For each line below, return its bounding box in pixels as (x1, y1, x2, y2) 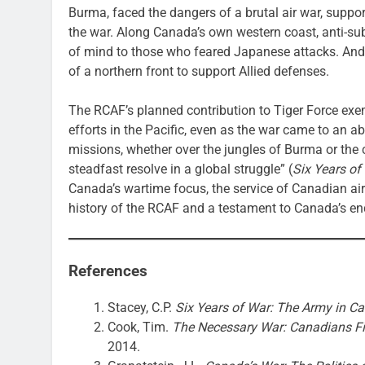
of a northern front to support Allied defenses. (68, 64, 329, 80)
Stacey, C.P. (108, 300, 175, 316)
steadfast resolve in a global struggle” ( (68, 161, 292, 178)
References (68, 262, 147, 281)
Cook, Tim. (108, 319, 172, 336)
